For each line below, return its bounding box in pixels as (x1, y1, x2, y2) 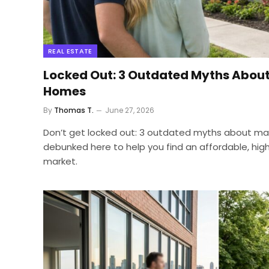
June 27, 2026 (105, 105, 154, 116)
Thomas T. (54, 105, 94, 116)
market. (43, 155, 77, 168)
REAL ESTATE (48, 46, 92, 56)
